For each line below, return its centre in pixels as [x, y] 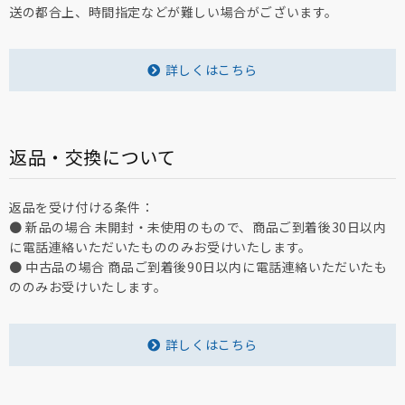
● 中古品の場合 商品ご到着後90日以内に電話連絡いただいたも [198, 267]
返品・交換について [93, 157]
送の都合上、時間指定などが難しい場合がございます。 [174, 12]
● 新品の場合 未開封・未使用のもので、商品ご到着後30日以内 [198, 227]
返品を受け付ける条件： [82, 207]
